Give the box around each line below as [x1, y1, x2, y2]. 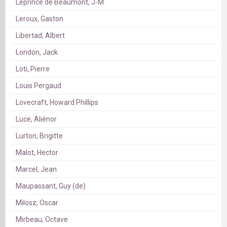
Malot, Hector [16, 148, 58, 157]
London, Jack [16, 48, 58, 57]
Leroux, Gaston [16, 15, 63, 23]
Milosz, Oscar [16, 199, 58, 207]
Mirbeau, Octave [16, 215, 68, 224]
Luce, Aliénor [16, 115, 57, 124]
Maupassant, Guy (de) [16, 182, 86, 191]
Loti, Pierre [16, 65, 50, 73]
